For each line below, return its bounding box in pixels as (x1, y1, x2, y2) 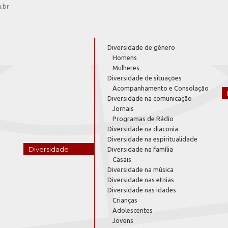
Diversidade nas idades (107, 186, 176, 193)
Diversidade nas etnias (107, 176, 174, 183)
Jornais (112, 105, 134, 112)
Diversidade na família (107, 146, 173, 153)
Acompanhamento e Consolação (112, 84, 209, 92)
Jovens (112, 217, 133, 224)
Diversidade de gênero (107, 44, 175, 51)
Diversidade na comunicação (107, 95, 192, 102)
